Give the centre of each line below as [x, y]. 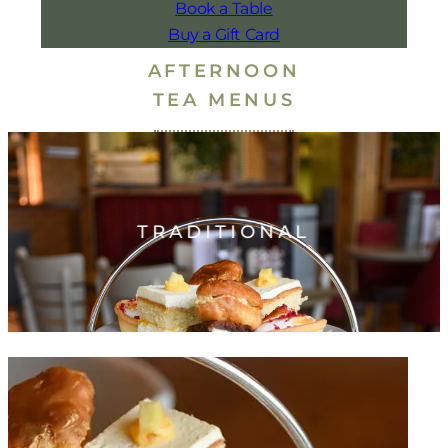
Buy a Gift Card [224, 34]
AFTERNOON [224, 70]
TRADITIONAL [224, 231]
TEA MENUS [224, 99]
